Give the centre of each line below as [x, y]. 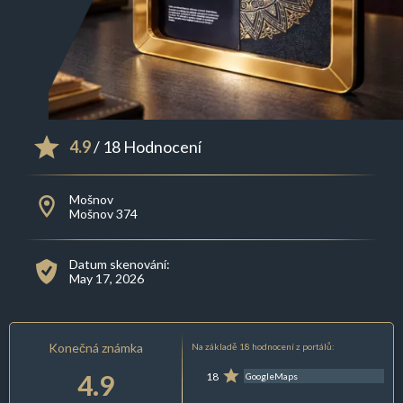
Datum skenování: [119, 264]
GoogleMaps [272, 376]
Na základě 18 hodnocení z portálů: [263, 347]
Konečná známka [96, 348]
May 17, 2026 [106, 279]
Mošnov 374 [103, 214]
